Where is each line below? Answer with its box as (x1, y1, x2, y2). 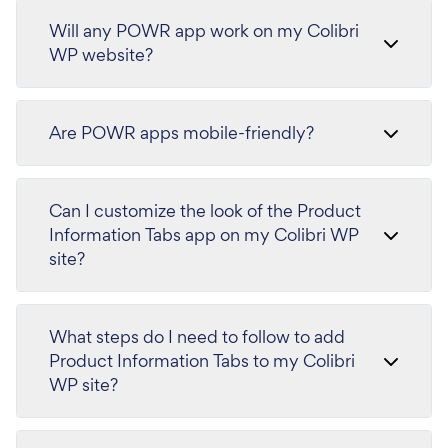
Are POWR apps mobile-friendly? (49, 120, 314, 144)
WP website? (49, 42, 153, 66)
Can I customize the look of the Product (49, 198, 361, 222)
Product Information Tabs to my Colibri (49, 348, 355, 372)
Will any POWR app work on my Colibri (49, 18, 359, 42)
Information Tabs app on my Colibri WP (49, 222, 359, 246)
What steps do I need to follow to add (49, 324, 345, 348)
